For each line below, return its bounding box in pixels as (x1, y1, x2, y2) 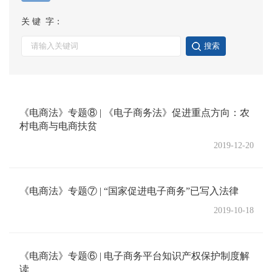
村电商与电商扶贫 (19, 121, 97, 131)
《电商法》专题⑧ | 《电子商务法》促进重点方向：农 (19, 107, 250, 118)
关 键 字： (21, 17, 63, 26)
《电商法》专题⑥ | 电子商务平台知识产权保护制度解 (19, 251, 250, 261)
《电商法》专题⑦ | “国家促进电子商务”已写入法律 (19, 186, 239, 196)
